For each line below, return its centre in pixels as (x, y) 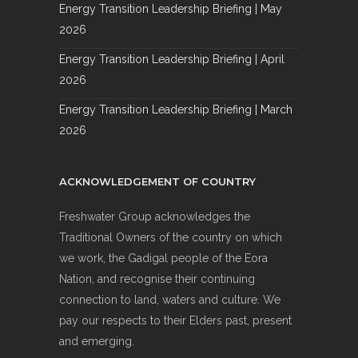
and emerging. (97, 342)
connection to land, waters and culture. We (170, 300)
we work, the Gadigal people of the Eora (163, 259)
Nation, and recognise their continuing (157, 279)
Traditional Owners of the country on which (171, 238)
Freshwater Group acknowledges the (155, 217)
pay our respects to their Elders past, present (175, 321)
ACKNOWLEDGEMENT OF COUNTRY (157, 182)
